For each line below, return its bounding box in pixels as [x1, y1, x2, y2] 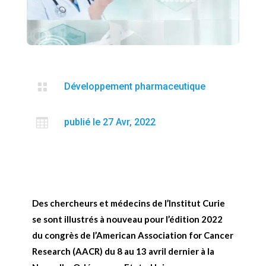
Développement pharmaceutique [64, 80, 205, 92]
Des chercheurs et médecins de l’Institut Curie [31, 197, 225, 208]
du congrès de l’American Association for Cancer [31, 229, 233, 240]
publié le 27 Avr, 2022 [64, 116, 156, 128]
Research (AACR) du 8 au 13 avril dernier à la [31, 245, 214, 256]
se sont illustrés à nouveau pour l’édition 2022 [31, 213, 223, 224]
